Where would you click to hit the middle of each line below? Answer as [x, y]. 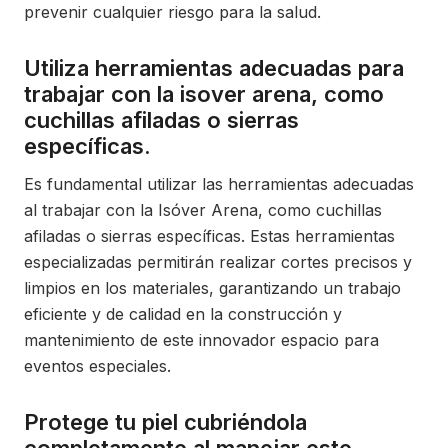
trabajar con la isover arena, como [204, 94]
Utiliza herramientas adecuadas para [214, 68]
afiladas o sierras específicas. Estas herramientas [209, 236]
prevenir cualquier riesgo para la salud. [172, 12]
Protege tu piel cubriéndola [165, 422]
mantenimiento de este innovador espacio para [201, 340]
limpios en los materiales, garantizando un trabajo [212, 288]
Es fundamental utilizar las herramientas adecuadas [219, 184]
